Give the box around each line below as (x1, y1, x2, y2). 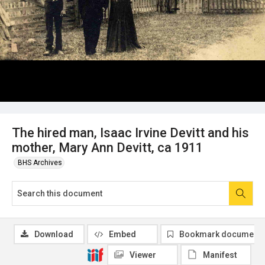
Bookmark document (179, 229, 261, 239)
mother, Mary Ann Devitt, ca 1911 (12, 140, 203, 155)
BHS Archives (18, 158, 62, 167)
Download (34, 229, 73, 239)
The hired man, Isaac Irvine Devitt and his (12, 125, 249, 140)
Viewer (130, 250, 156, 260)
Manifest (203, 250, 237, 260)
